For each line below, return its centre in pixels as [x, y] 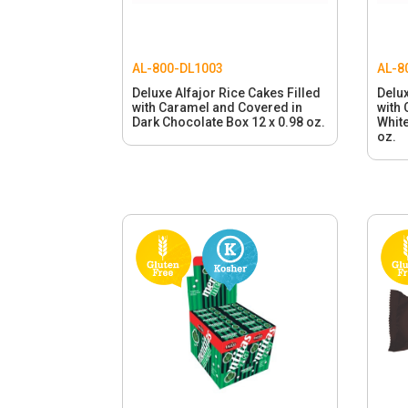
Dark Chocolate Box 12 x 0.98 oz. [229, 122]
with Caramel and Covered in [218, 108]
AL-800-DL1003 [178, 69]
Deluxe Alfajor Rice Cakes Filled [227, 93]
